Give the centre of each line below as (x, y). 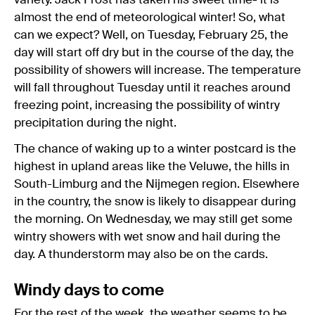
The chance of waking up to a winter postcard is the (155, 149)
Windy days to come (89, 290)
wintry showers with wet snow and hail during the (147, 237)
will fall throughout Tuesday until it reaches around (152, 88)
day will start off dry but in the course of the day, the (154, 53)
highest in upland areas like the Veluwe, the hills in (152, 167)
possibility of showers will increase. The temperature (157, 70)
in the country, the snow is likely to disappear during (155, 202)
